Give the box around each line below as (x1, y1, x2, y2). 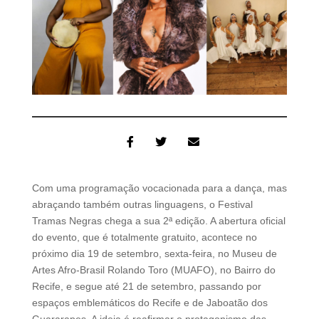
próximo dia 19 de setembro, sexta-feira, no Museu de (31, 247, 277, 259)
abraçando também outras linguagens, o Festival (31, 198, 253, 210)
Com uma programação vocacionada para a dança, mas (31, 182, 287, 194)
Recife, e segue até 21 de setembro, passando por (31, 280, 261, 292)
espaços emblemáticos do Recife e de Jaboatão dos (31, 296, 268, 308)
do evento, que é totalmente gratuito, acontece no (31, 231, 257, 243)
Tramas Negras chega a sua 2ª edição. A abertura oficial (31, 214, 286, 226)
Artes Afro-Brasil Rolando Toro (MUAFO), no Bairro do (31, 263, 276, 276)
